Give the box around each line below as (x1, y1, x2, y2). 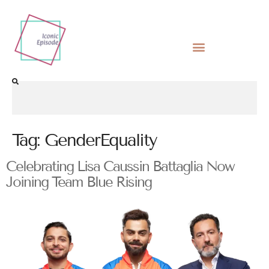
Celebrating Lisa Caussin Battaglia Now (6, 157, 234, 175)
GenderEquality (44, 130, 157, 151)
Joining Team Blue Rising (6, 173, 151, 191)
